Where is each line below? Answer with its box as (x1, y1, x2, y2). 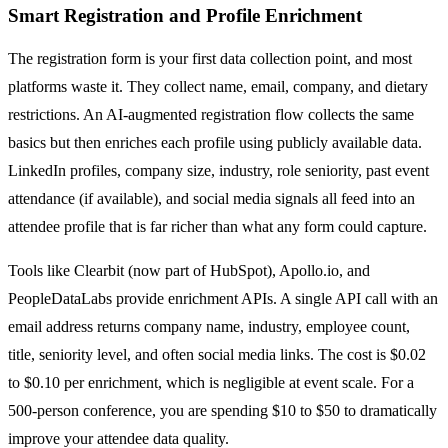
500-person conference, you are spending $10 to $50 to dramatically (8, 402, 437, 420)
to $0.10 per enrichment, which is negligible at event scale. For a (8, 374, 414, 392)
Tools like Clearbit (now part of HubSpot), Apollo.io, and (8, 262, 370, 280)
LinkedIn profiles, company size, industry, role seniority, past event (8, 162, 429, 180)
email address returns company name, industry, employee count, (8, 318, 410, 336)
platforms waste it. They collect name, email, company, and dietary (8, 78, 428, 96)
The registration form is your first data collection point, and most (8, 50, 412, 68)
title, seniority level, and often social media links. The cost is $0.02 (8, 346, 426, 364)
